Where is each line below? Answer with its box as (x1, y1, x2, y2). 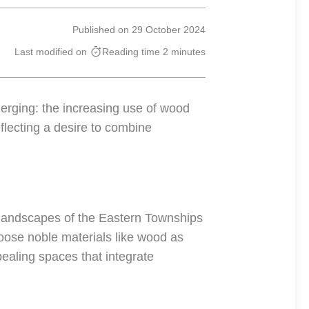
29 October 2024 (132, 24, 206, 35)
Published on (72, 24, 129, 35)
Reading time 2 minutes (102, 46, 206, 57)
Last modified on (14, 46, 87, 57)
